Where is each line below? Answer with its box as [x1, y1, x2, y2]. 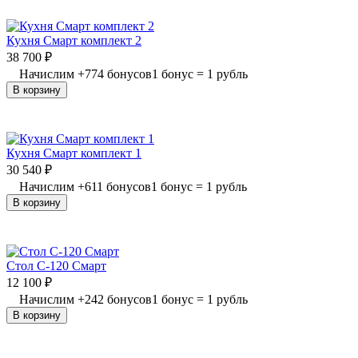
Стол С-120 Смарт [6, 258, 106, 272]
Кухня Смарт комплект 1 [6, 145, 141, 160]
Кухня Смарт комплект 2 [6, 33, 141, 47]
